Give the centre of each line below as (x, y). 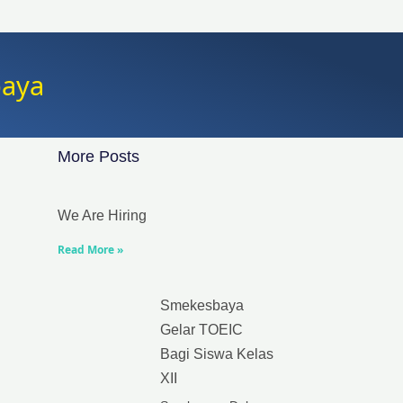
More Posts (99, 157)
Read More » (90, 250)
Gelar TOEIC (201, 330)
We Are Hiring (102, 215)
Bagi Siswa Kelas (217, 354)
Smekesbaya (202, 305)
